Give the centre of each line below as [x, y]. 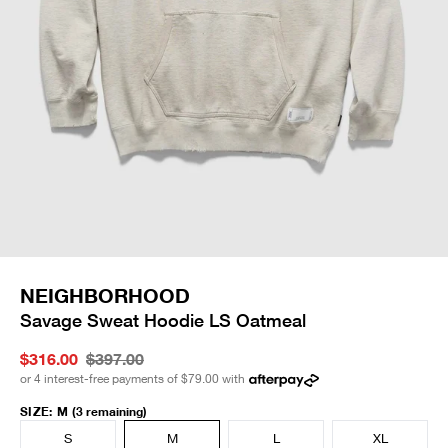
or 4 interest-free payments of [99, 379]
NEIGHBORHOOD [105, 295]
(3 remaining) [109, 411]
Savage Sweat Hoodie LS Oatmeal [163, 320]
